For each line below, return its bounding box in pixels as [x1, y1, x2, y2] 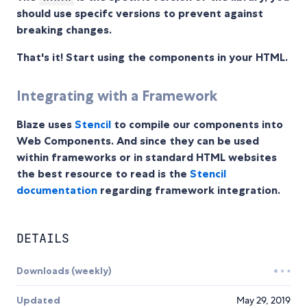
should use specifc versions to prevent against [16, 6, 263, 21]
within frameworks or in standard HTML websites [16, 150, 277, 164]
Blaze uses [16, 117, 75, 132]
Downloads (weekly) [16, 265, 112, 278]
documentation [16, 183, 97, 197]
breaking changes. [16, 23, 112, 37]
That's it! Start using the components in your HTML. [16, 50, 288, 64]
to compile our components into [111, 117, 283, 132]
